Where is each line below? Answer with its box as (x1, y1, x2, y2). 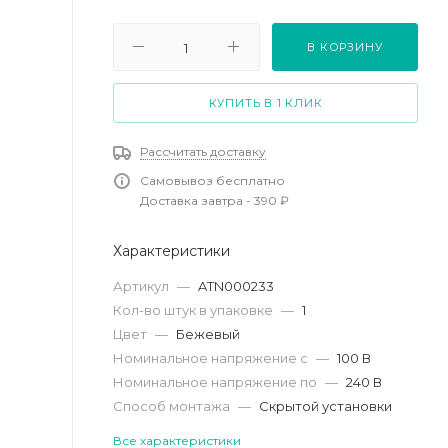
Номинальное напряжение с (113, 349, 311, 366)
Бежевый (176, 325, 240, 342)
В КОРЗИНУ (307, 39, 383, 54)
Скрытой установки (259, 397, 392, 414)
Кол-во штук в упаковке (113, 301, 276, 318)
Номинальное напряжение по (113, 373, 320, 390)
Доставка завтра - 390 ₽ (140, 192, 289, 208)
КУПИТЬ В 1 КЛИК (208, 95, 323, 110)
